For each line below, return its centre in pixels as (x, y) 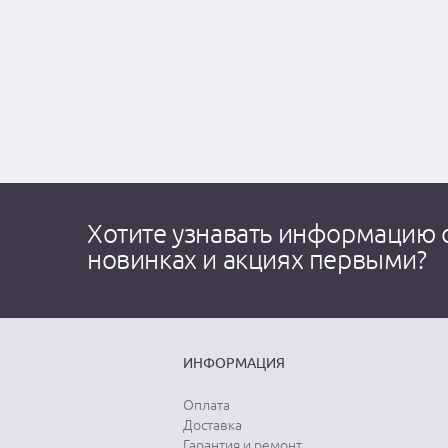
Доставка (213, 425)
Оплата (207, 405)
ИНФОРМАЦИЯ (234, 363)
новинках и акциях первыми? (257, 260)
